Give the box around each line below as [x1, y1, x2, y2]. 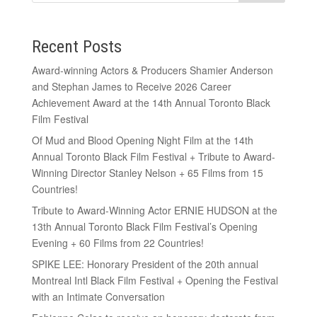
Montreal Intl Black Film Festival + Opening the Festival [31, 272, 278, 287]
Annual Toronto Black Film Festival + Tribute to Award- [31, 149, 275, 163]
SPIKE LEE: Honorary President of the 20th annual [31, 256, 258, 271]
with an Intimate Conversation [31, 289, 165, 304]
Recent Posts [31, 36, 122, 57]
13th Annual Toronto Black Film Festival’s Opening [31, 219, 258, 234]
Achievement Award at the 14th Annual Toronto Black [31, 95, 270, 110]
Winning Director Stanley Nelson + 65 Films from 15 [31, 165, 263, 180]
